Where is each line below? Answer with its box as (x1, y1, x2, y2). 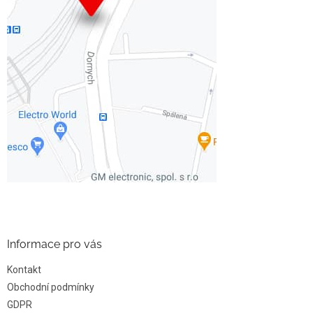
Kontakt (7, 264, 41, 275)
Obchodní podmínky (7, 282, 94, 293)
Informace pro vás (7, 238, 102, 251)
